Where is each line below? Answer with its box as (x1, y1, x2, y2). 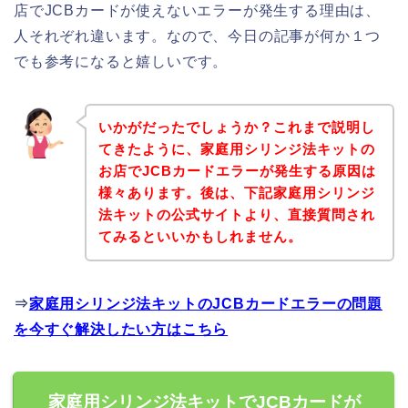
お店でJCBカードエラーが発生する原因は (97, 163, 376, 179)
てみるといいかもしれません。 (97, 229, 302, 245)
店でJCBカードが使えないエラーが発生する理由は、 (14, 2, 382, 18)
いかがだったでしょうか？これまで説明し (97, 119, 375, 136)
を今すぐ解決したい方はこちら (14, 321, 229, 338)
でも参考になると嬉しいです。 (14, 53, 229, 69)
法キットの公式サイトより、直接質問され (97, 207, 375, 223)
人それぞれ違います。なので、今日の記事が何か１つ (14, 27, 382, 44)
